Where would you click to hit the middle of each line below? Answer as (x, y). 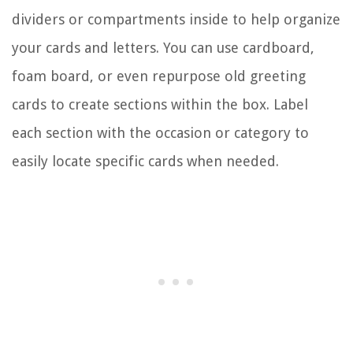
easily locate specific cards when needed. (145, 161)
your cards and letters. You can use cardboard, (163, 47)
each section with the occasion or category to (160, 132)
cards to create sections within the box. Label (160, 104)
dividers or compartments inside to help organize (176, 19)
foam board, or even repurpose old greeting (159, 76)
